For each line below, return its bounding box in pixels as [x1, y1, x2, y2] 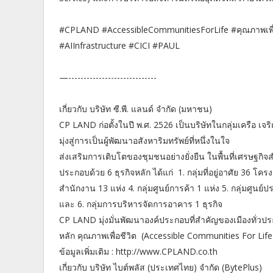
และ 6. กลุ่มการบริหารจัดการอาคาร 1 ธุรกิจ [59, 198, 222, 210]
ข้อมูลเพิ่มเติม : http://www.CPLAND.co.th [59, 246, 218, 258]
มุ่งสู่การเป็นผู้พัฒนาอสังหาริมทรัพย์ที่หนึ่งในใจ [59, 135, 230, 147]
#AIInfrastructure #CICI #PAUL [59, 40, 180, 52]
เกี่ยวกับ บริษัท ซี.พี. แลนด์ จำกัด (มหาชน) [59, 103, 212, 115]
